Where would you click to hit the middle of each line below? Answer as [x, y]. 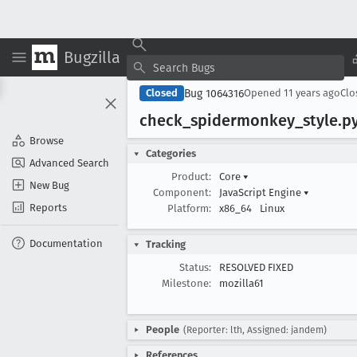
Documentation [66, 243]
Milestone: [186, 283]
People [163, 330]
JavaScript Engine [261, 192]
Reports [48, 207]
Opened [264, 93]
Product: [191, 177]
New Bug [49, 185]
